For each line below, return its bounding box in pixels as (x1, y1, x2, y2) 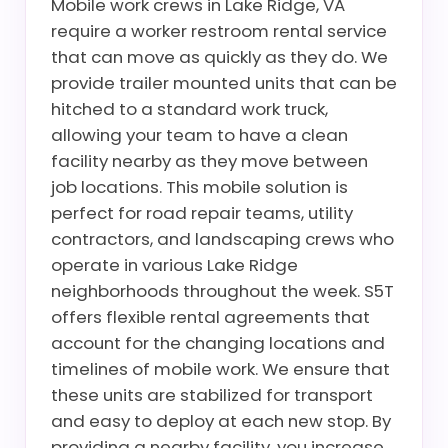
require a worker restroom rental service (51, 19, 387, 43)
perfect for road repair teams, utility (51, 201, 353, 225)
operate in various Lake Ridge (51, 253, 298, 277)
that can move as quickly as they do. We (51, 45, 388, 69)
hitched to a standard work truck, (51, 97, 328, 121)
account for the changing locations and (51, 331, 385, 355)
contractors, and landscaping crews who (51, 227, 394, 251)
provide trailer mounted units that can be (51, 71, 397, 95)
